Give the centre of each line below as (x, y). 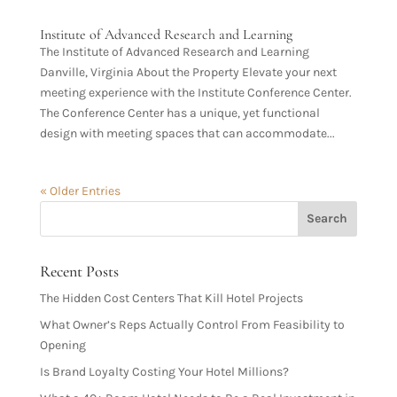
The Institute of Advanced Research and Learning (174, 51)
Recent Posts (79, 271)
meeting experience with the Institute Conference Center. (195, 92)
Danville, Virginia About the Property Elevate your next (188, 72)
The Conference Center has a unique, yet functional (179, 113)
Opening (62, 345)
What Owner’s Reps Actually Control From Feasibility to (192, 324)
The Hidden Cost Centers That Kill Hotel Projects (171, 298)
